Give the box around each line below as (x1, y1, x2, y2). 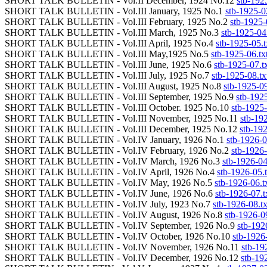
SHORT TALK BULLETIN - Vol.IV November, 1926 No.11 (5, 242, 241, 252)
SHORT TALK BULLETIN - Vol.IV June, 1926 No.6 (5, 188, 215, 198)
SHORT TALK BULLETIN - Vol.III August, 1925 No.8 (5, 81, 223, 91)
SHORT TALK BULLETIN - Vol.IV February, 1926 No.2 (5, 145, 231, 156)
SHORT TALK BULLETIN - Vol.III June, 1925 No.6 (5, 60, 214, 70)
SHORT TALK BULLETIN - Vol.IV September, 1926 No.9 (5, 221, 237, 231)
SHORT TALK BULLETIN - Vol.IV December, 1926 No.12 (5, 253, 241, 263)
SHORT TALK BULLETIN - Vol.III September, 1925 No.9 (5, 92, 236, 102)
